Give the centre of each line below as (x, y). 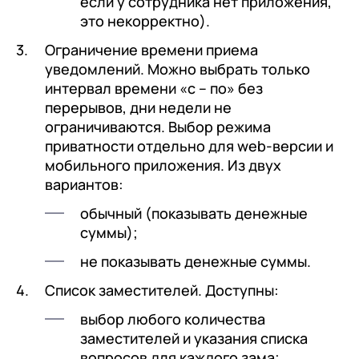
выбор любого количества (173, 319)
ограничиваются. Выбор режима (158, 126)
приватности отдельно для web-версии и (189, 145)
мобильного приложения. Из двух (163, 165)
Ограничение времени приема (151, 49)
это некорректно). (145, 20)
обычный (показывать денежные (194, 213)
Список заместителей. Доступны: (162, 290)
